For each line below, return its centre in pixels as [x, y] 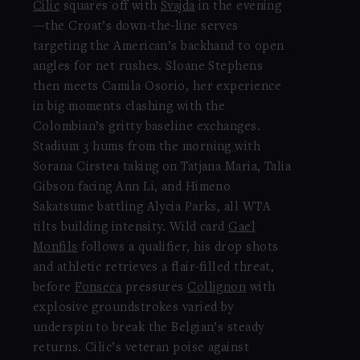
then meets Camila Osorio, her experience [157, 87]
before [54, 288]
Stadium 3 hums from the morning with [147, 147]
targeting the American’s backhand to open [158, 47]
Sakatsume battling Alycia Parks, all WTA [151, 208]
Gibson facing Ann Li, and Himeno [132, 188]
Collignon [217, 288]
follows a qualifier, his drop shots [178, 248]
